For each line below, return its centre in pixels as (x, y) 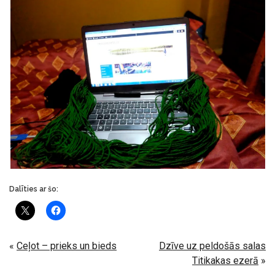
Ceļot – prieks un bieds (67, 246)
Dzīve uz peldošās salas (212, 246)
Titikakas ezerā (225, 261)
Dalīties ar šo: (34, 189)
